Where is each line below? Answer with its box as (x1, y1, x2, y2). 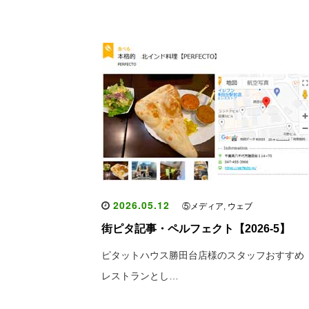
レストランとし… (101, 270, 179, 281)
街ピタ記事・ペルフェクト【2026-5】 (101, 223, 290, 235)
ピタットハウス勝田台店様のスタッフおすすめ (101, 250, 304, 261)
